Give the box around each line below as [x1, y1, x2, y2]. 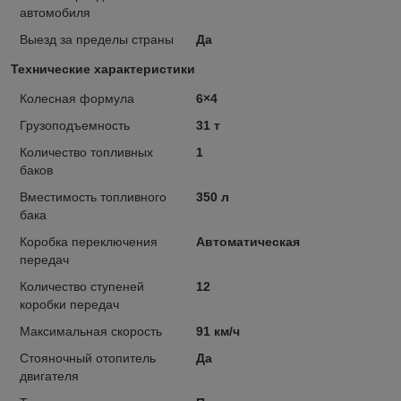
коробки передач [20, 296, 119, 311]
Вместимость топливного [20, 189, 166, 204]
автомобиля [20, 4, 90, 20]
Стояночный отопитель [20, 350, 156, 365]
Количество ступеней [20, 278, 144, 294]
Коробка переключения [20, 234, 158, 249]
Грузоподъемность [20, 117, 130, 132]
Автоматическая [195, 234, 300, 249]
